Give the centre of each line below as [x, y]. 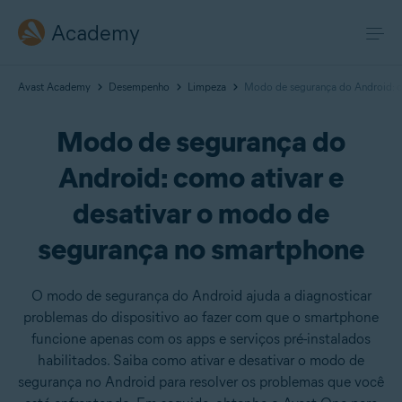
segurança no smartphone [201, 249]
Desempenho [139, 87]
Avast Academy [54, 87]
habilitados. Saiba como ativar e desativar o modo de [201, 360]
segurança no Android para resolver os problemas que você [201, 382]
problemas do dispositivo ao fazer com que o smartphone [201, 317]
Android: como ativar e [201, 177]
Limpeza [207, 87]
